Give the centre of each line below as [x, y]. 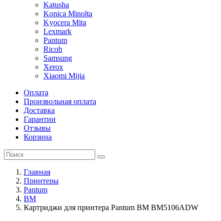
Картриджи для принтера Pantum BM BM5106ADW [111, 207]
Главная [37, 172]
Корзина [38, 137]
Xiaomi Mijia [64, 76]
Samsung [58, 58]
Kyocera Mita [65, 22]
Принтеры [41, 181]
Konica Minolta [68, 14]
